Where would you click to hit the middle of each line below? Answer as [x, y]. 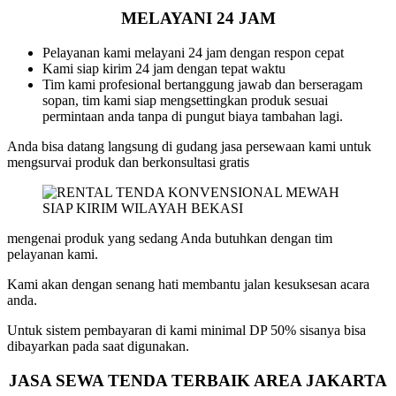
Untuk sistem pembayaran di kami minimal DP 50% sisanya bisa [187, 331]
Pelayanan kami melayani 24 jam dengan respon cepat [195, 53]
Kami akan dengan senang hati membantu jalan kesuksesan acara [188, 285]
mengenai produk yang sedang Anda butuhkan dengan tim [170, 239]
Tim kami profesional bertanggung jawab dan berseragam [202, 85]
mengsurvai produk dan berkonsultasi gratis [128, 163]
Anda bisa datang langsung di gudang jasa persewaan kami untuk [189, 147]
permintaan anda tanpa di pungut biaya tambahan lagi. [194, 117]
